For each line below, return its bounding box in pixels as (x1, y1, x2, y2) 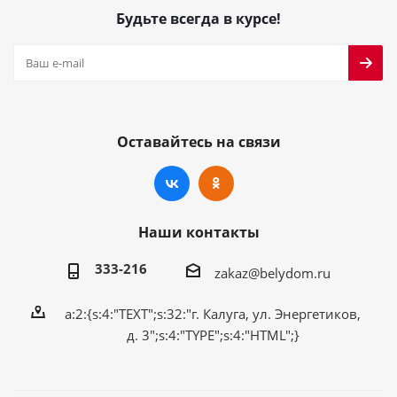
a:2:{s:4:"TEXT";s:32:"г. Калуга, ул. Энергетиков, (65, 304, 361, 323)
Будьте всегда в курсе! (116, 8, 281, 28)
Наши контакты (137, 222, 260, 242)
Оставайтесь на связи (116, 131, 281, 152)
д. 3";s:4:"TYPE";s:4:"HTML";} (126, 325, 300, 344)
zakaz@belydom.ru (214, 263, 331, 282)
